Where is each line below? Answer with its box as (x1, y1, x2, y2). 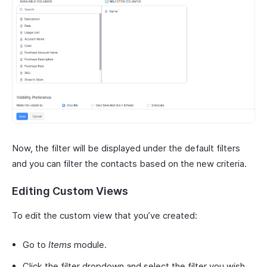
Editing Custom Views (12, 185, 128, 198)
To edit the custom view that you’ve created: (12, 210, 200, 222)
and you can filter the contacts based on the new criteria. (12, 158, 249, 170)
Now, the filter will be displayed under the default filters (12, 142, 240, 154)
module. (72, 239, 109, 251)
